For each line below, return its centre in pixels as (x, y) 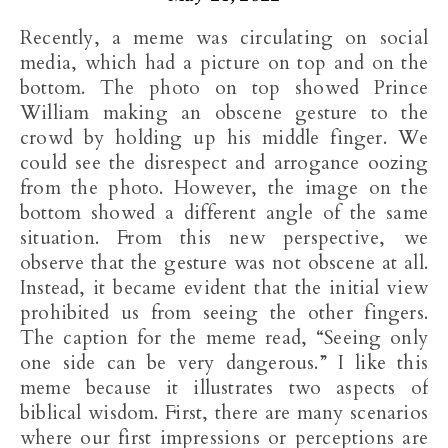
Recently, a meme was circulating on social (27, 38)
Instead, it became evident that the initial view (224, 288)
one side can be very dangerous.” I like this (224, 363)
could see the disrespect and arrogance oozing (224, 163)
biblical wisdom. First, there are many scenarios (224, 413)
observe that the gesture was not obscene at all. (224, 263)
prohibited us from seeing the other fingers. (224, 313)
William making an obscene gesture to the (224, 113)
